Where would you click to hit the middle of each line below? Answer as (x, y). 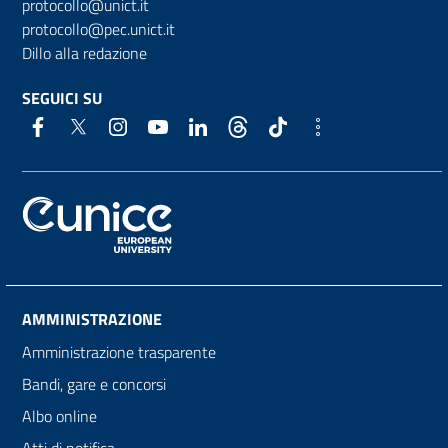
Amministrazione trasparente (119, 352)
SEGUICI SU (62, 97)
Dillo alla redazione (84, 52)
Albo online (59, 416)
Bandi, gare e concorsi (94, 384)
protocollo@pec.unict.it (98, 28)
